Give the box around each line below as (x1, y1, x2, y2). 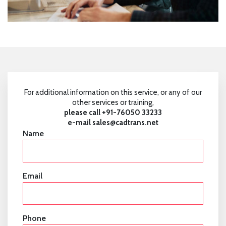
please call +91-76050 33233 (64, 108, 162, 118)
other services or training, (72, 98, 154, 107)
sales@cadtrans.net (92, 118, 158, 128)
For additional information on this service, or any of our (24, 88, 202, 97)
